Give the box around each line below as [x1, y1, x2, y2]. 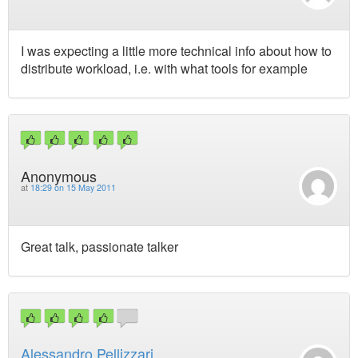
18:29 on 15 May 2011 [30, 181, 116, 193]
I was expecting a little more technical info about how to [21, 42, 332, 61]
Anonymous [21, 165, 97, 186]
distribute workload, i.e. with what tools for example [21, 59, 308, 78]
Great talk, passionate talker [21, 237, 178, 256]
